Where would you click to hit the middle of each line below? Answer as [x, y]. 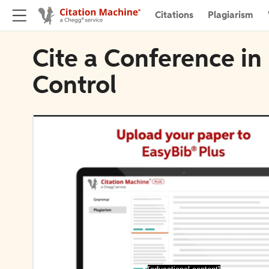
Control [74, 86]
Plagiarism [231, 15]
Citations [174, 15]
